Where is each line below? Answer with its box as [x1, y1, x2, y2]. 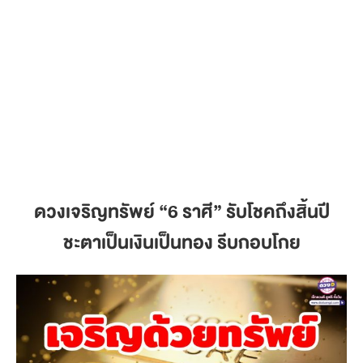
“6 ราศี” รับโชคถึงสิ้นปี [154, 195, 330, 228]
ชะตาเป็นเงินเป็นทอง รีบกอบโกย [62, 226, 301, 258]
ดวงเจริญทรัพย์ [33, 195, 155, 228]
